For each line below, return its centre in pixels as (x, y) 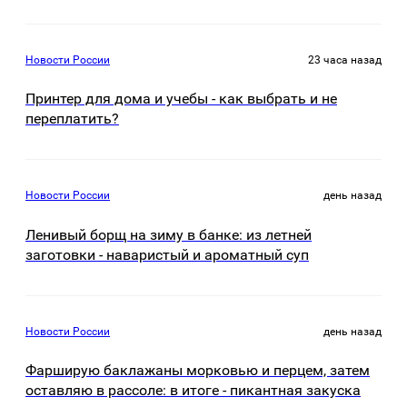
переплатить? (72, 119)
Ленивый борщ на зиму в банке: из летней (169, 234)
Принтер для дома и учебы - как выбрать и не (181, 99)
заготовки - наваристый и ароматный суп (167, 254)
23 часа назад (345, 60)
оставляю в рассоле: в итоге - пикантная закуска (193, 391)
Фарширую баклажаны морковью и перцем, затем (198, 371)
